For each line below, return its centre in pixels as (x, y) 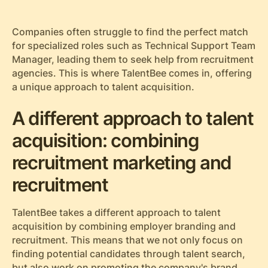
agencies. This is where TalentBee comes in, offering (132, 73)
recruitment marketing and (122, 163)
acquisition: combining (105, 141)
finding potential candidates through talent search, (128, 254)
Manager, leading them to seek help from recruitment (133, 59)
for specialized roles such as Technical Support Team (133, 45)
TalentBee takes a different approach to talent (116, 213)
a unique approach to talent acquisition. (103, 87)
